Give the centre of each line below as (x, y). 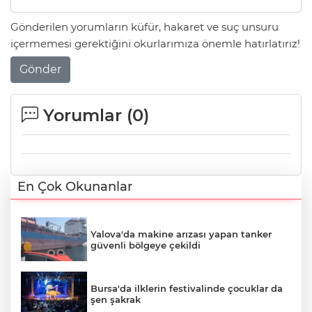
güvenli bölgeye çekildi (146, 245)
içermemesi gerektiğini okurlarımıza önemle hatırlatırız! (155, 44)
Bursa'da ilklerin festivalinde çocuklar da (187, 289)
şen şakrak (116, 300)
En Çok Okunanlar (75, 186)
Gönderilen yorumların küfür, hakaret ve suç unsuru (145, 27)
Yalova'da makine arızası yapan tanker (181, 234)
